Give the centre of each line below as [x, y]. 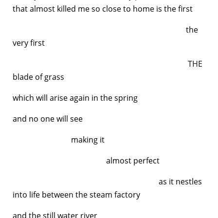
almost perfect [86, 160]
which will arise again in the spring [76, 98]
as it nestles [107, 181]
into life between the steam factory [77, 194]
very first [30, 43]
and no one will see [49, 118]
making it [59, 139]
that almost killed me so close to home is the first [103, 9]
